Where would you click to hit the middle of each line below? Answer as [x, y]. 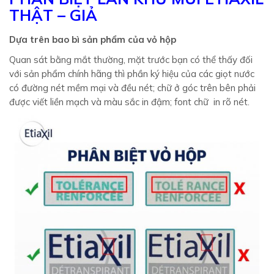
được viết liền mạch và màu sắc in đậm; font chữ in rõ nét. [129, 102]
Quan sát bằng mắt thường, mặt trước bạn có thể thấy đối [131, 60]
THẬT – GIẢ [53, 15]
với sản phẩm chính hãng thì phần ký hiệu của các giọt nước [132, 74]
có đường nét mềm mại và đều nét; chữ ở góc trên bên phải [132, 88]
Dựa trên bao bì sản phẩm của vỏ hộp [93, 39]
